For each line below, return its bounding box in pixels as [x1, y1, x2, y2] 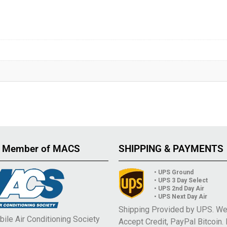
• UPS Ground [154, 168, 194, 176]
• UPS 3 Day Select [154, 176, 208, 184]
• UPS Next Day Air [154, 193, 207, 200]
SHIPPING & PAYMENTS [119, 142, 223, 155]
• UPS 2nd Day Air [154, 184, 204, 192]
